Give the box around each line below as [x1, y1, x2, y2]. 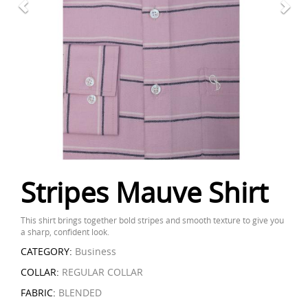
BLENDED [56, 286, 102, 299]
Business [72, 245, 116, 258]
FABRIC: [21, 286, 56, 299]
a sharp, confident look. [21, 226, 109, 237]
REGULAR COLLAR [59, 265, 143, 278]
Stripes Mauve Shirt [21, 174, 268, 211]
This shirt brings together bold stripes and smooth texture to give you [21, 214, 284, 225]
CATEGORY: [21, 245, 72, 258]
